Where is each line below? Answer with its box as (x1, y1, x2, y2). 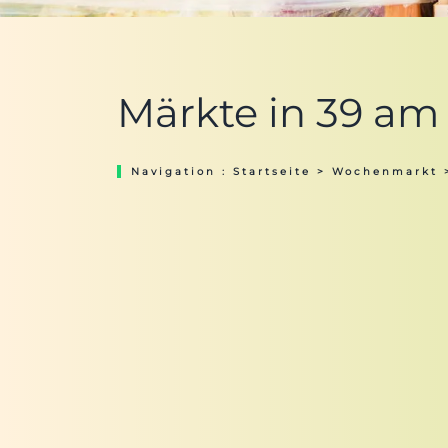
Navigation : (131, 165, 233, 178)
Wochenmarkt (332, 165, 438, 178)
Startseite (233, 165, 311, 178)
